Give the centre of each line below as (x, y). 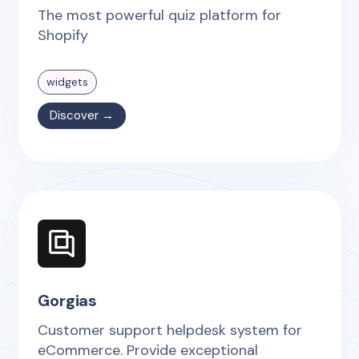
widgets (68, 81)
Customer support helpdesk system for (170, 330)
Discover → (82, 115)
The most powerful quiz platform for (160, 15)
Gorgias (68, 300)
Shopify (63, 35)
